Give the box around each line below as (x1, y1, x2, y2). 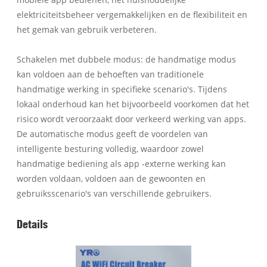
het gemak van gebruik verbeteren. (17, 23, 157, 35)
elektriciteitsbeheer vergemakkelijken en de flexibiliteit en (17, 8, 248, 20)
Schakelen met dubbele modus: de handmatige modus (17, 53, 237, 65)
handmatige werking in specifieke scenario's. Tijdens (17, 83, 228, 95)
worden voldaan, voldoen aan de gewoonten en (17, 172, 206, 184)
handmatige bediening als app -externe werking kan (17, 157, 226, 169)
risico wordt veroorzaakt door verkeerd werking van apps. (17, 113, 247, 125)
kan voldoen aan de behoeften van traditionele (17, 68, 204, 80)
